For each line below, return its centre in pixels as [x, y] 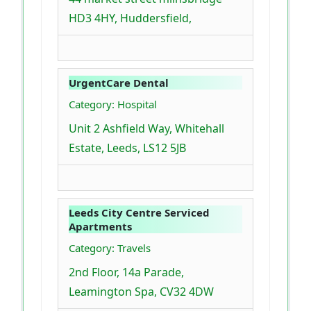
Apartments [100, 227]
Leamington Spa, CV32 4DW [141, 292]
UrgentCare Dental [119, 83]
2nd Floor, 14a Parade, [126, 272]
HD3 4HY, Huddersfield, [130, 18]
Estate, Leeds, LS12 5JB [127, 148]
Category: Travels [110, 248]
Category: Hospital [113, 104]
